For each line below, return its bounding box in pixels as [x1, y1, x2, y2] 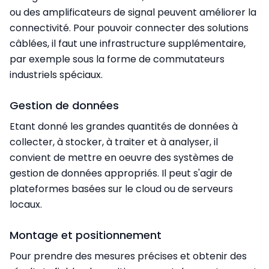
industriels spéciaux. [10, 68, 103, 82]
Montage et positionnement [10, 228, 162, 243]
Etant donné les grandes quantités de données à [10, 119, 238, 134]
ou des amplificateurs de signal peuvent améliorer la [10, 5, 256, 20]
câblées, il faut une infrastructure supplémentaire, [10, 37, 246, 51]
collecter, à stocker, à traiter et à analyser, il [10, 135, 218, 150]
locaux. [10, 198, 42, 212]
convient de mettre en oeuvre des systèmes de [10, 151, 234, 165]
